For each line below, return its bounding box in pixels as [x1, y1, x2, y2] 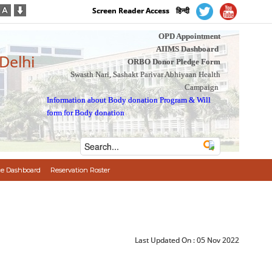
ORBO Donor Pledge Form [127, 57, 220, 66]
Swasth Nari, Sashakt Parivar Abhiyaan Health [70, 70, 220, 79]
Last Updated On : [135, 235, 197, 245]
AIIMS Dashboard [155, 44, 219, 53]
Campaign [184, 83, 219, 92]
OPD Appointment [158, 32, 220, 41]
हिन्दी [176, 5, 190, 16]
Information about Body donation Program [47, 95, 188, 104]
